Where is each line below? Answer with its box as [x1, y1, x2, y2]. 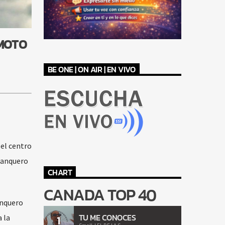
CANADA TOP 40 [43, 183, 157, 207]
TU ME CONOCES [78, 211, 136, 223]
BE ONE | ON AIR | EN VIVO [47, 63, 136, 76]
